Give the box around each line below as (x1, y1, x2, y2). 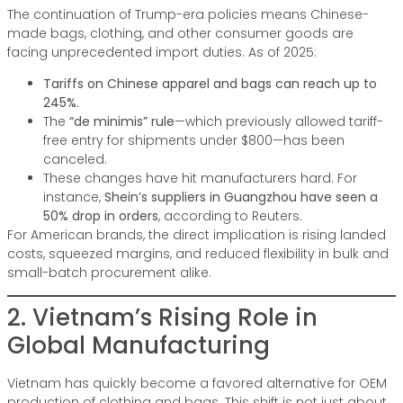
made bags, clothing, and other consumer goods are (7, 23, 354, 42)
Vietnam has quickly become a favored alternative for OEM (7, 374, 387, 393)
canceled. (43, 149, 107, 168)
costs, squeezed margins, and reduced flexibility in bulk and (7, 244, 389, 263)
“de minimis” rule (69, 112, 175, 130)
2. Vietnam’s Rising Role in (7, 301, 318, 335)
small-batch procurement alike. (7, 263, 211, 282)
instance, (43, 187, 104, 206)
